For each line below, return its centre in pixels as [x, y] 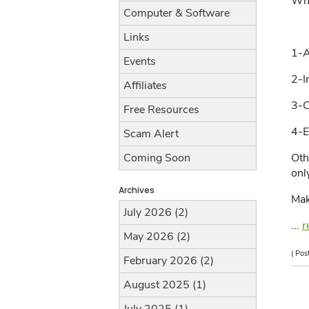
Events [140, 61]
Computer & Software [177, 13]
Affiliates [145, 86]
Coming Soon [157, 158]
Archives [137, 190]
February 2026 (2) [169, 261]
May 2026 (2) [157, 237]
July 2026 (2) [156, 212]
